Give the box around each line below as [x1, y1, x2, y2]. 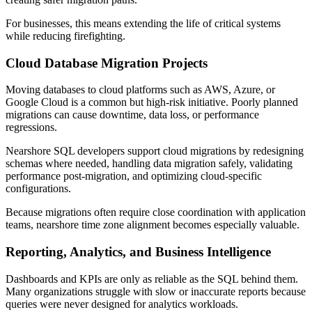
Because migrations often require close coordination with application [6, 206, 306, 219]
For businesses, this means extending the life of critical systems [6, 17, 281, 29]
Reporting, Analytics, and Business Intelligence [6, 244, 271, 259]
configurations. [6, 182, 71, 195]
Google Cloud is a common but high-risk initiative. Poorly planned [6, 96, 298, 109]
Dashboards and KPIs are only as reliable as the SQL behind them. [6, 272, 298, 285]
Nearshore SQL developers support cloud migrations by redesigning [6, 145, 304, 157]
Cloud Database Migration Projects [6, 55, 208, 70]
